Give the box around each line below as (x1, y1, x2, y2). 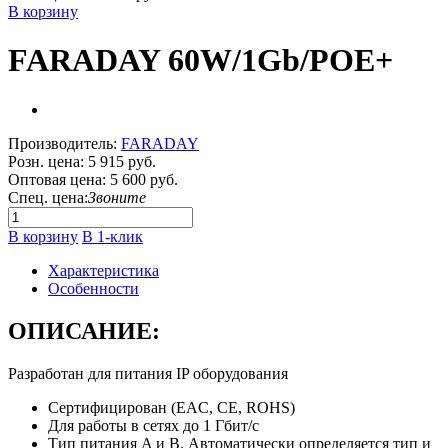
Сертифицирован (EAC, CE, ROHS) (48, 398, 295, 416)
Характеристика (48, 261, 159, 279)
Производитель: (8, 134, 121, 152)
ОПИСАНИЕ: (8, 317, 160, 344)
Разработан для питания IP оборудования (8, 364, 288, 382)
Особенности (48, 279, 139, 297)
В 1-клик (82, 227, 143, 245)
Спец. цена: (8, 188, 88, 206)
